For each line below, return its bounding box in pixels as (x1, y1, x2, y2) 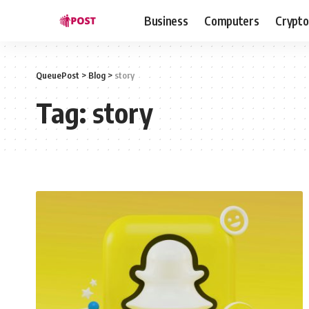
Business (144, 12, 188, 28)
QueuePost (36, 70, 79, 81)
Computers (204, 12, 259, 28)
